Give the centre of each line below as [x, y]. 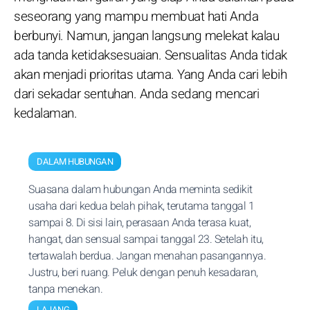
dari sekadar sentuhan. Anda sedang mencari [136, 94]
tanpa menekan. [65, 289]
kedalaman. [45, 113]
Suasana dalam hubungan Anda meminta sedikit [140, 190]
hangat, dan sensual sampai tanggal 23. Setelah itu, [146, 239]
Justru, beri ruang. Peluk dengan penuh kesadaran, [143, 273]
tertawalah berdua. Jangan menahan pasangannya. [147, 256]
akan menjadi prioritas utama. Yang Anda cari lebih [150, 75]
